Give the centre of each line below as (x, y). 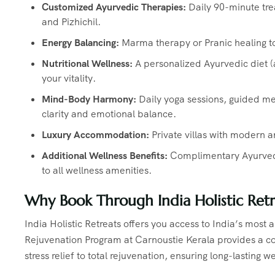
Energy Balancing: (80, 43)
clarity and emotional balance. (109, 114)
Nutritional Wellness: (87, 64)
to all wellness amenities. (97, 171)
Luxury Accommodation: (95, 135)
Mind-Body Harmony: (89, 99)
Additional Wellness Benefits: (105, 156)
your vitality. (69, 79)
